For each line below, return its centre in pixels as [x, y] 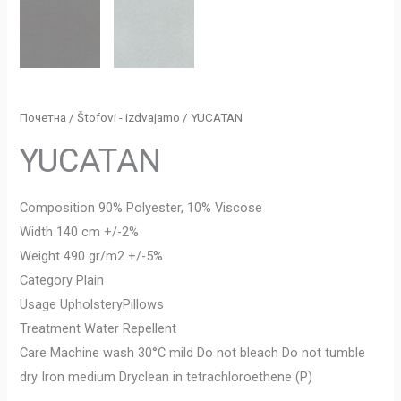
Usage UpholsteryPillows [92, 304]
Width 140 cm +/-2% [80, 231]
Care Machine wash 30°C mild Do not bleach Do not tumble [193, 352]
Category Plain [62, 280]
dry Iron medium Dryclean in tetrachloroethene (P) [166, 376]
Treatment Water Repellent [98, 328]
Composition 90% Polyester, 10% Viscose [141, 207]
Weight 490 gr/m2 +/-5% [92, 256]
